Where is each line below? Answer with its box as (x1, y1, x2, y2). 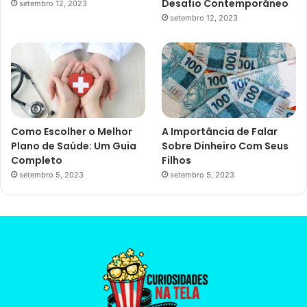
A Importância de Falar (162, 124, 278, 138)
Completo (11, 153, 62, 167)
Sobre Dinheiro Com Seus (162, 138, 289, 153)
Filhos (162, 153, 192, 167)
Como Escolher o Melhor (11, 124, 132, 138)
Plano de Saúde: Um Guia (11, 138, 136, 153)
